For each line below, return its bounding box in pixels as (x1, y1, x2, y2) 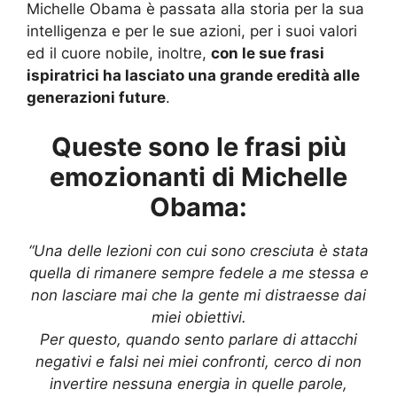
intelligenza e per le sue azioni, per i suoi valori (27, 22, 357, 41)
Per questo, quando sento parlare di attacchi (40, 330, 357, 348)
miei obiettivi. (151, 307, 246, 326)
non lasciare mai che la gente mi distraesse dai (31, 285, 366, 304)
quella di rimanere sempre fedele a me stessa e (28, 263, 369, 282)
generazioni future (27, 89, 166, 107)
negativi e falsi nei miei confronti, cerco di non (35, 352, 362, 370)
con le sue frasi (211, 44, 324, 63)
